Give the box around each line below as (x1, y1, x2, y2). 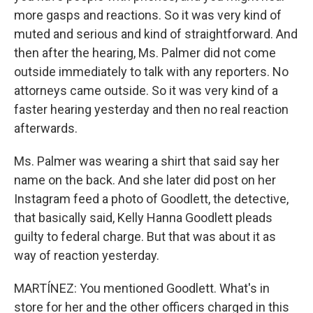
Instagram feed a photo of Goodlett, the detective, (14, 191, 289, 206)
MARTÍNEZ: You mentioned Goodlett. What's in (14, 281, 270, 296)
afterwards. (14, 121, 78, 136)
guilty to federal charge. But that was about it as (14, 229, 276, 244)
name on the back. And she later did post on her (14, 173, 276, 187)
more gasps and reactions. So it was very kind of (14, 8, 282, 22)
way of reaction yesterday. (14, 248, 159, 263)
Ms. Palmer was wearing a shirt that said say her (14, 154, 279, 168)
